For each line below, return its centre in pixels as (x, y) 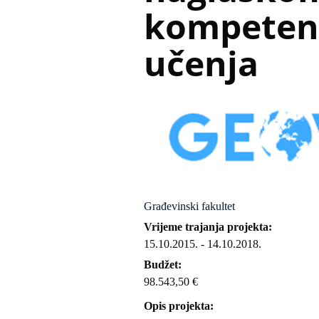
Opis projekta (177, 306)
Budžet (161, 265)
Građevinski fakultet (189, 206)
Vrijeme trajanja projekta (206, 227)
